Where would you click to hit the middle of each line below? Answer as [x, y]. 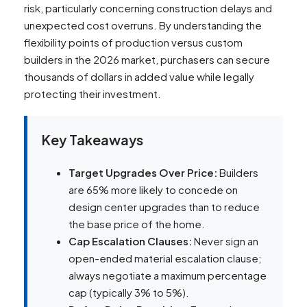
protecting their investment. [93, 94]
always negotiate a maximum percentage [168, 275]
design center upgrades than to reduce [164, 207]
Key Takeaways [92, 140]
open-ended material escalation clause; [165, 258]
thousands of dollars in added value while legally [139, 77]
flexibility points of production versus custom [133, 42]
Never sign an [225, 241]
